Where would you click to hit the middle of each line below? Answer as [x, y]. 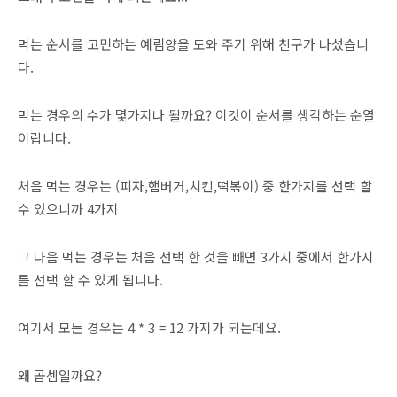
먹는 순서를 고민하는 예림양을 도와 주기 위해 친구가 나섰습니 [193, 43]
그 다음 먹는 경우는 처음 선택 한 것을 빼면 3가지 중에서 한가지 [196, 256]
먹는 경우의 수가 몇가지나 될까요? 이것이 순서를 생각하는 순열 [196, 114]
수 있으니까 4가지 [68, 208]
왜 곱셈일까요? [60, 375]
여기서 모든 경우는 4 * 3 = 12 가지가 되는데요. [149, 327]
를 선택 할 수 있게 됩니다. [90, 279]
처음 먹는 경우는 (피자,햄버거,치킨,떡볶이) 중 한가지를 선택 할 [195, 185]
